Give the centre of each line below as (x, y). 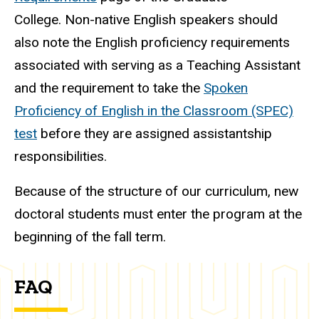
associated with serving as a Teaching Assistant (157, 65)
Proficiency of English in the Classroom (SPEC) (154, 110)
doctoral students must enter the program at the (158, 214)
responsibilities (59, 156)
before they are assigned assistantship (155, 133)
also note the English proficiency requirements (152, 42)
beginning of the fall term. (90, 236)
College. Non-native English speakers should (146, 19)
